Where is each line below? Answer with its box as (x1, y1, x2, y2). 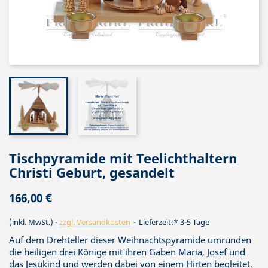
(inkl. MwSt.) (9, 217, 55, 227)
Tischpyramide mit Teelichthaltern (9, 149, 237, 167)
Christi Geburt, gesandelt (9, 163, 175, 181)
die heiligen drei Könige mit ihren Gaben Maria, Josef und (9, 246, 245, 258)
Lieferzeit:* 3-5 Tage (137, 217, 209, 227)
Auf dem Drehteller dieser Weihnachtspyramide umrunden (9, 234, 251, 246)
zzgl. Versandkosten (59, 217, 130, 227)
